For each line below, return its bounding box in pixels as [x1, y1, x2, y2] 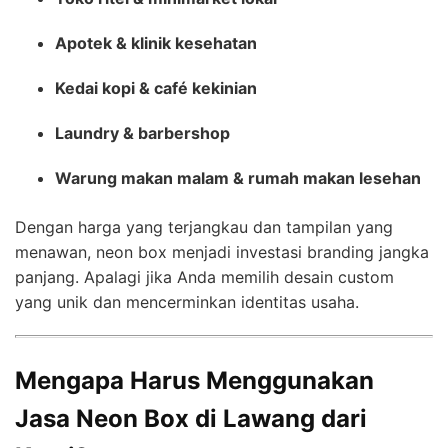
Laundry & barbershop [55, 122, 230, 143]
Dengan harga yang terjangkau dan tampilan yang [15, 216, 393, 237]
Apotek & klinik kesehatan [55, 32, 257, 53]
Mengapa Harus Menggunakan [15, 365, 374, 395]
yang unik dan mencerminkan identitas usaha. [15, 291, 359, 312]
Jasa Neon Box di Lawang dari [15, 403, 367, 433]
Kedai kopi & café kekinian [55, 77, 257, 98]
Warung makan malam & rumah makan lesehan [55, 167, 421, 188]
